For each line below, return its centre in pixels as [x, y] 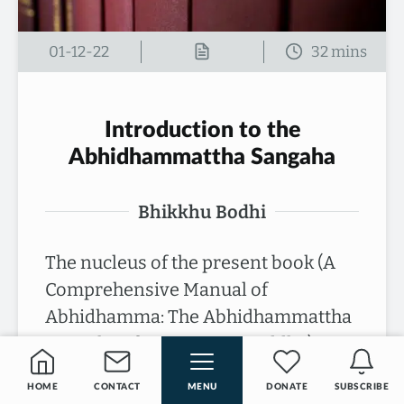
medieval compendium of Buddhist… [199, 370]
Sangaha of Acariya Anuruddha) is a [195, 343]
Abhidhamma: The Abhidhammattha [198, 316]
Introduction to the [202, 130]
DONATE [287, 387]
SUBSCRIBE [362, 387]
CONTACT [117, 387]
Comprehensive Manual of [156, 289]
